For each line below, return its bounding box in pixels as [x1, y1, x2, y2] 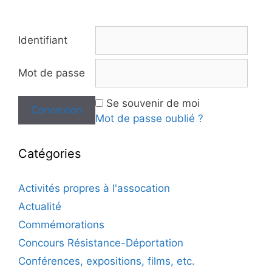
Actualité [18, 200, 61, 212]
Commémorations [18, 218, 104, 231]
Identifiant [18, 33, 67, 46]
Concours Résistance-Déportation [18, 236, 183, 249]
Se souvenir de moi [106, 97, 200, 109]
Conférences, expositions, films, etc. [18, 254, 195, 267]
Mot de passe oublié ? [95, 112, 203, 124]
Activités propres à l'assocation [18, 182, 170, 194]
